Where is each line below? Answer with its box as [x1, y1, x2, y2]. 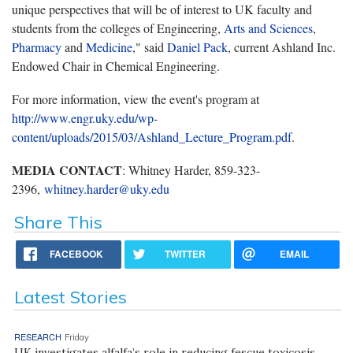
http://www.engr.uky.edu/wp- [12, 109, 158, 126]
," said [132, 38, 167, 55]
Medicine [86, 38, 132, 55]
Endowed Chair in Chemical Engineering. [12, 57, 220, 74]
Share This [13, 210, 102, 233]
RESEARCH [13, 329, 61, 343]
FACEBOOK [50, 246, 104, 261]
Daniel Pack [167, 38, 228, 55]
